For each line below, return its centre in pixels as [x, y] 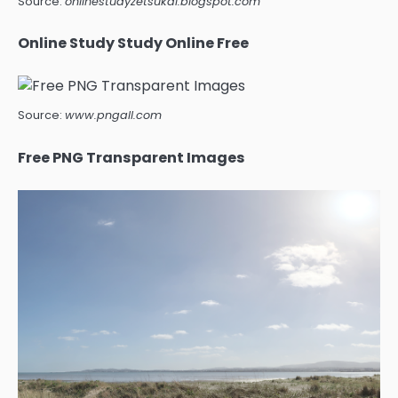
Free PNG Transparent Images [131, 157]
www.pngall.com [113, 115]
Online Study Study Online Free [133, 44]
